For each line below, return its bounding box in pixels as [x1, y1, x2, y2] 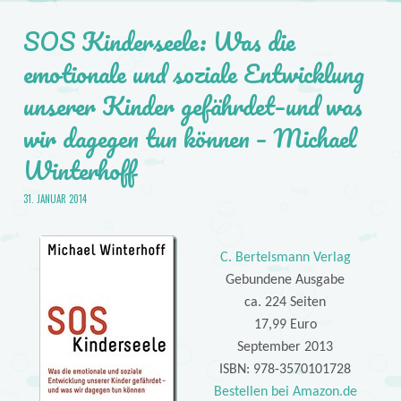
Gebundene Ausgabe [226, 272, 346, 287]
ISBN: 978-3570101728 [219, 362, 352, 377]
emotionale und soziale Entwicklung [22, 52, 364, 94]
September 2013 [237, 339, 334, 354]
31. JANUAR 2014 [22, 192, 87, 207]
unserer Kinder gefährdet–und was [22, 84, 363, 126]
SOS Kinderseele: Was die [22, 20, 295, 62]
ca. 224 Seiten [244, 294, 327, 310]
